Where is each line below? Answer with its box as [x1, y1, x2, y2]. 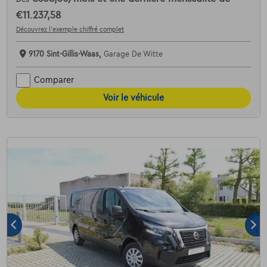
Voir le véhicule [103, 92, 164, 103]
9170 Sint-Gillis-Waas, [28, 49, 104, 58]
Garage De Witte [103, 49, 163, 58]
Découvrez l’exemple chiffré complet [15, 25, 124, 33]
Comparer [33, 75, 74, 85]
